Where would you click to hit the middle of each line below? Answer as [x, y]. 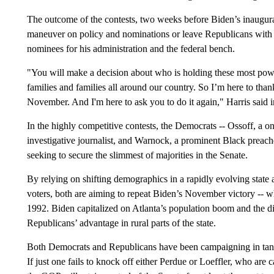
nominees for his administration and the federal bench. [131, 49]
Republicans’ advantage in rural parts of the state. [121, 223]
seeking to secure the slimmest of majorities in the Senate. [137, 155]
